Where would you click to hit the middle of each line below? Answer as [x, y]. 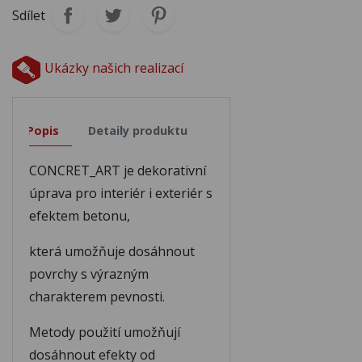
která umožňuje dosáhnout [112, 251]
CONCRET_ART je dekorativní [118, 170]
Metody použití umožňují [105, 332]
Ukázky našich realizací [114, 67]
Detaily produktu [137, 130]
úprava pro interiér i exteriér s [121, 193]
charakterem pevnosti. [97, 296]
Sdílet [29, 15]
